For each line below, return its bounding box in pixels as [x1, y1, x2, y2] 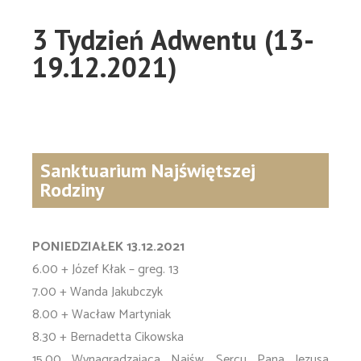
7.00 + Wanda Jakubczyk [32, 281, 163, 303]
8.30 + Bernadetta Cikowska [32, 326, 184, 348]
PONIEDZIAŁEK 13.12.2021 [32, 236, 185, 258]
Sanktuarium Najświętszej [40, 158, 255, 183]
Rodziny [40, 177, 104, 202]
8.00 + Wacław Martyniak [32, 304, 171, 326]
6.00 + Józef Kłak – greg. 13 [32, 259, 179, 280]
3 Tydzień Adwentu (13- [32, 22, 314, 57]
